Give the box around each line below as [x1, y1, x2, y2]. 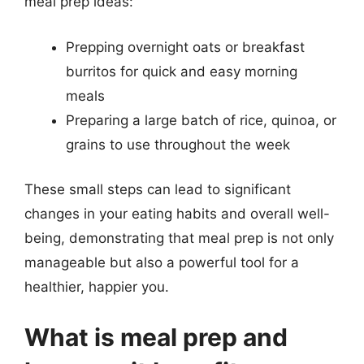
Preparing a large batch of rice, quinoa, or [66, 111, 336, 128]
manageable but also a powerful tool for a [24, 254, 299, 271]
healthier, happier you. [24, 279, 169, 295]
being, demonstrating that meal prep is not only [24, 230, 334, 246]
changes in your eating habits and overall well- [24, 206, 330, 222]
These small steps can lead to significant [24, 181, 291, 197]
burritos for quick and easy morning [66, 63, 297, 80]
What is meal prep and [24, 322, 288, 352]
